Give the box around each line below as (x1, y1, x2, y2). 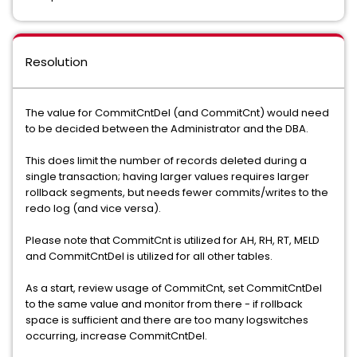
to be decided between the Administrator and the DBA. (25, 121, 308, 136)
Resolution (25, 53, 88, 70)
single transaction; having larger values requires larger (25, 169, 309, 184)
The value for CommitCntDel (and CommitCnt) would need (25, 105, 329, 120)
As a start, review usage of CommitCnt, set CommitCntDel (25, 280, 322, 296)
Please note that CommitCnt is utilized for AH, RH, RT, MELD (25, 233, 320, 248)
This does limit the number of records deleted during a (25, 153, 307, 168)
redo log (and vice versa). (25, 201, 161, 216)
